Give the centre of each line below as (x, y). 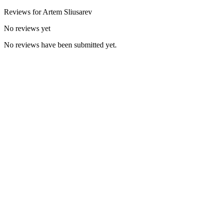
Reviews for (23, 12)
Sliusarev (78, 12)
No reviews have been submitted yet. (60, 45)
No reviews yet (27, 28)
